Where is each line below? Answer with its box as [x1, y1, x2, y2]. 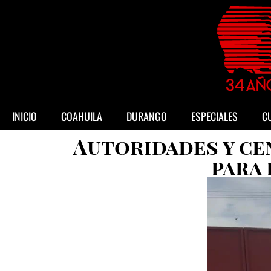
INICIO [12, 108, 37, 124]
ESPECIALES [191, 108, 238, 124]
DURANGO [126, 108, 167, 124]
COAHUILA [61, 108, 102, 124]
